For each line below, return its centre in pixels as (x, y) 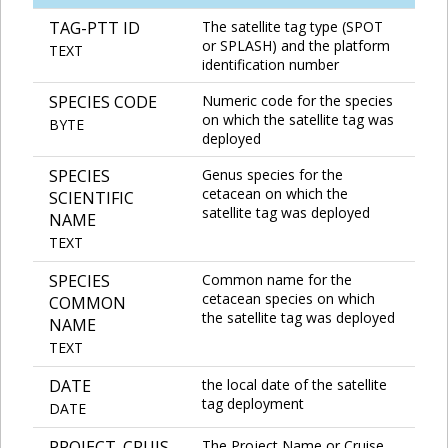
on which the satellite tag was (298, 119)
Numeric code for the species (297, 100)
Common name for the (277, 279)
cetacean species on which (288, 298)
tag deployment (253, 403)
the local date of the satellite (294, 384)
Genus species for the (272, 174)
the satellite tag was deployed (298, 317)
